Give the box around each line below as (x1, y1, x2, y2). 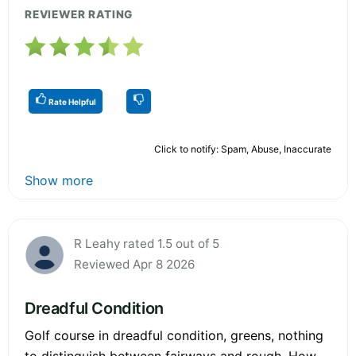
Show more (25, 172, 93, 188)
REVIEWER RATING (25, 7, 133, 21)
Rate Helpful (47, 96, 96, 106)
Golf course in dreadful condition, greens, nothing (25, 327, 323, 343)
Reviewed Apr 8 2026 (74, 256, 195, 272)
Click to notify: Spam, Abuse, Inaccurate (154, 142, 331, 155)
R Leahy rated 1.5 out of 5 (74, 235, 219, 251)
